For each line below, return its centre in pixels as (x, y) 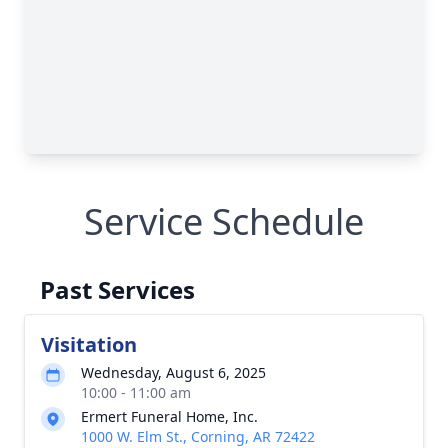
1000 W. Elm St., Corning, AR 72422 (198, 436)
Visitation (89, 344)
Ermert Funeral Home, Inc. (169, 416)
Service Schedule (224, 221)
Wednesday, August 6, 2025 (173, 372)
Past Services (117, 289)
